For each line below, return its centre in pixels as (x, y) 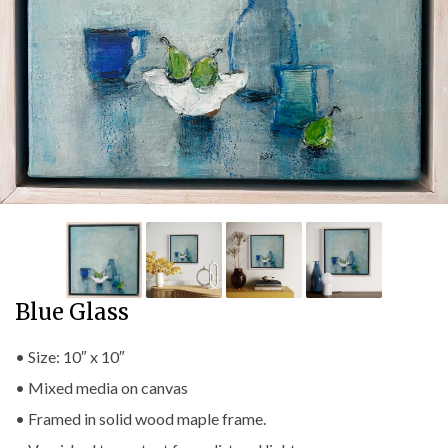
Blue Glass (72, 312)
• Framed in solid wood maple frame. (140, 418)
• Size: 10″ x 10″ (70, 356)
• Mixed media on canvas (101, 387)
